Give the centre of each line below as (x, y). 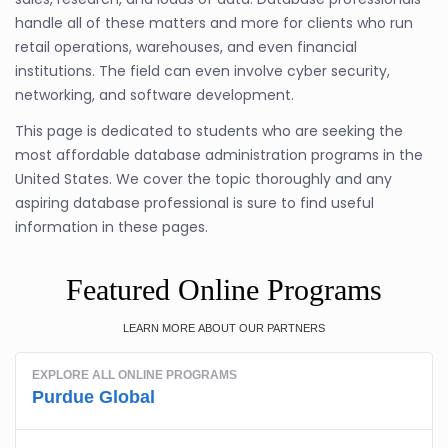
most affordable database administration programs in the (219, 155)
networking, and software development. (154, 95)
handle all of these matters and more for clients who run (214, 23)
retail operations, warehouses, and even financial (186, 47)
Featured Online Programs (224, 289)
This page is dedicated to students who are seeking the (209, 131)
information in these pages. (111, 227)
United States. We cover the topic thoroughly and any (203, 179)
